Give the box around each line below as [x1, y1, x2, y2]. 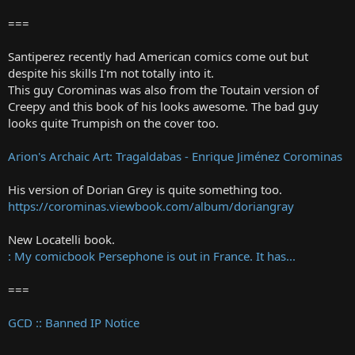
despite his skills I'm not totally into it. [8, 64, 214, 81]
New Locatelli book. [8, 231, 115, 247]
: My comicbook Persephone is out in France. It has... [8, 247, 296, 264]
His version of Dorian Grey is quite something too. [8, 181, 282, 197]
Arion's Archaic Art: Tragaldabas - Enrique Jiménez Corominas [8, 147, 342, 164]
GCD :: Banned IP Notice [8, 314, 139, 330]
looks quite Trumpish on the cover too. [8, 114, 219, 131]
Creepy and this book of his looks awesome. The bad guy [8, 97, 319, 114]
